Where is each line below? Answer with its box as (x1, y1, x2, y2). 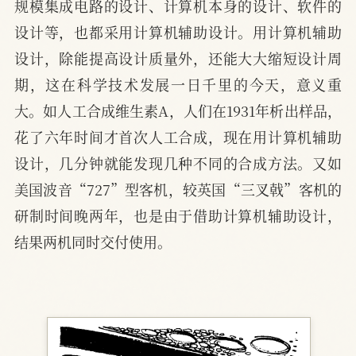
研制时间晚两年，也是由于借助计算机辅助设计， (14, 205, 342, 226)
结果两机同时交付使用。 (14, 231, 172, 253)
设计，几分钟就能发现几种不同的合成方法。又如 (14, 153, 342, 174)
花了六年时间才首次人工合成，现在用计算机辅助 (14, 126, 342, 148)
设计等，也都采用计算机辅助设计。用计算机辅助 (14, 21, 342, 43)
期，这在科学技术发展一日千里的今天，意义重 (14, 74, 342, 95)
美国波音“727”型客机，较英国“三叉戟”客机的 (14, 179, 342, 200)
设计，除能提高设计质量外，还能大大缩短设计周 (14, 48, 342, 69)
